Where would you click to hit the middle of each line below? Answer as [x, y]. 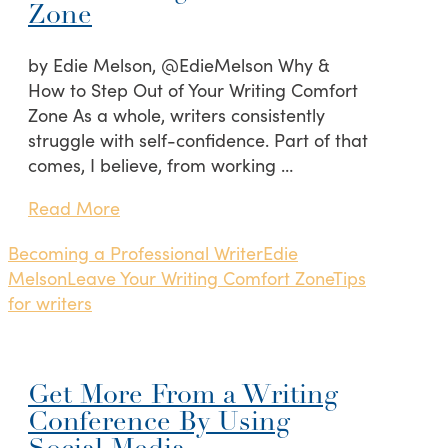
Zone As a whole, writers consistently [176, 115]
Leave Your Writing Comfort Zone [200, 278]
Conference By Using [159, 423]
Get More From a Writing [183, 396]
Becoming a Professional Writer [135, 253]
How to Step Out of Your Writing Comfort [193, 90]
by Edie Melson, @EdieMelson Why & [179, 65]
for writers [50, 303]
